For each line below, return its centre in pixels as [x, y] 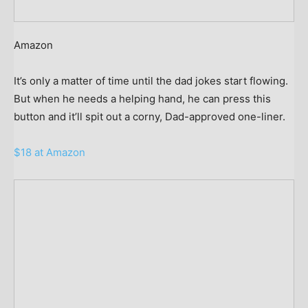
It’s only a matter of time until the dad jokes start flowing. [151, 81]
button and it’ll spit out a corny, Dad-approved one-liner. [150, 117]
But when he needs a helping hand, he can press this [142, 99]
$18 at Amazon [49, 153]
